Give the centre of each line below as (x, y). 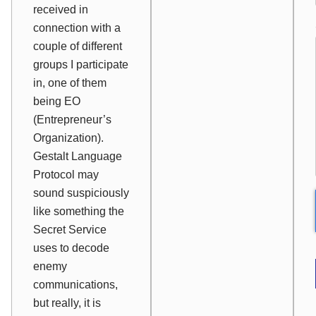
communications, (75, 284)
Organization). (68, 138)
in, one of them (70, 83)
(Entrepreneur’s (72, 119)
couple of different (78, 46)
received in (61, 9)
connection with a (77, 28)
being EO (57, 101)
